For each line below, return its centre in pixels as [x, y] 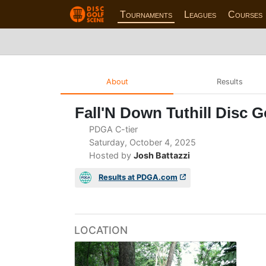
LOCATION [101, 230]
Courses [246, 14]
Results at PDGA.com [138, 177]
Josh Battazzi [162, 155]
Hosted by [110, 155]
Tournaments [146, 14]
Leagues [200, 14]
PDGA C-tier [112, 129]
